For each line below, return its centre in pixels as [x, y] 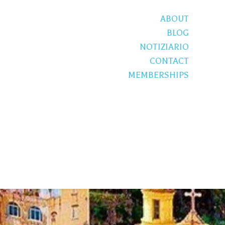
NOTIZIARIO [164, 47]
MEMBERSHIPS [158, 75]
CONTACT [169, 61]
